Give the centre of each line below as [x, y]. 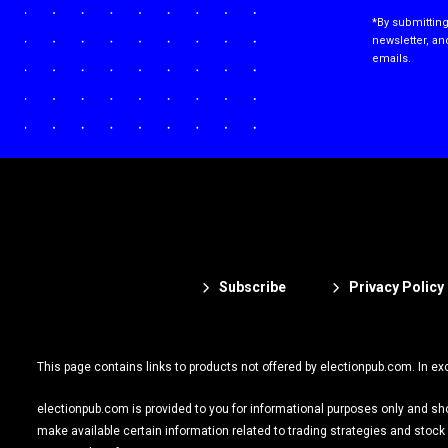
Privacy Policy [396, 286]
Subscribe [252, 286]
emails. [391, 59]
